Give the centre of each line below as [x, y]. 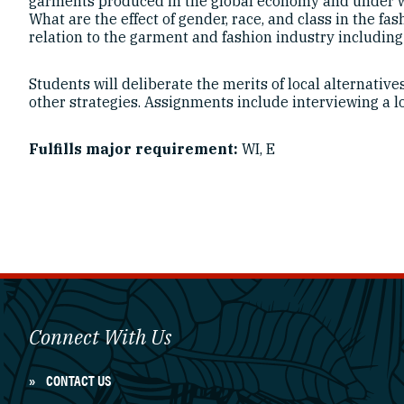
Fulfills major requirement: [133, 148]
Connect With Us [100, 336]
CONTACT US [78, 380]
